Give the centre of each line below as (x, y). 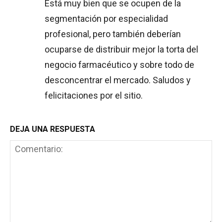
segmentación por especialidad (106, 19)
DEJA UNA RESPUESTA (53, 129)
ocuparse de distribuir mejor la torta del (121, 50)
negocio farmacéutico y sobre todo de (119, 65)
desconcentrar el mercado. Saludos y (118, 80)
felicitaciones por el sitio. (94, 96)
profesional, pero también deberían (113, 34)
